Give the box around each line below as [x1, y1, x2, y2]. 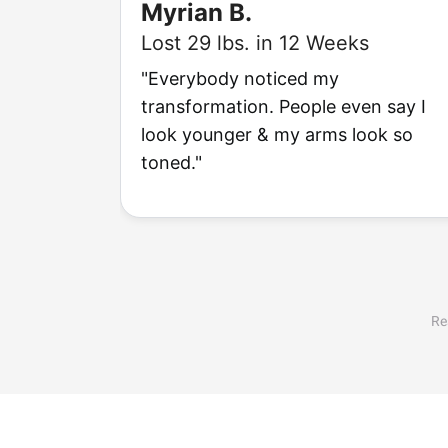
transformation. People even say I [141, 95, 426, 117]
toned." [141, 151, 202, 173]
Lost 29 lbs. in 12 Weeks [141, 30, 369, 55]
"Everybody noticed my [141, 67, 339, 89]
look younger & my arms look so [141, 123, 413, 145]
